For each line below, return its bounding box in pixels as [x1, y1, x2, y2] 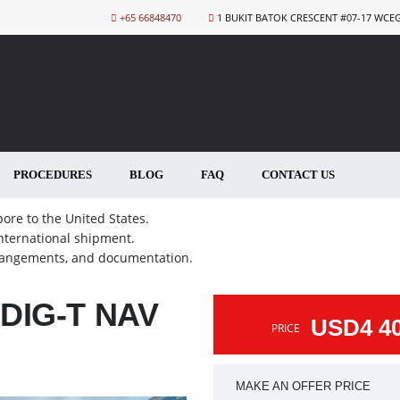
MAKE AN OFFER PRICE [236, 379, 371, 393]
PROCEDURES [13, 167, 92, 181]
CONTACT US [262, 167, 335, 181]
